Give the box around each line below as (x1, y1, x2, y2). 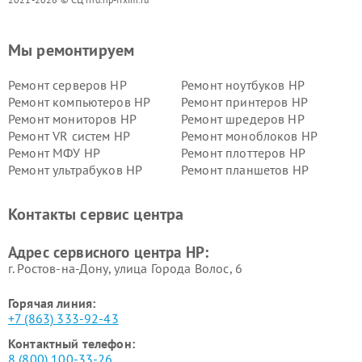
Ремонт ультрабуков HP (8, 162, 143, 178)
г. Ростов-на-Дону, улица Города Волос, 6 (8, 260, 242, 276)
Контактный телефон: (8, 335, 135, 351)
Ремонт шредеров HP (181, 111, 305, 127)
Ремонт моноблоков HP (181, 128, 318, 144)
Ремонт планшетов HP (181, 162, 309, 178)
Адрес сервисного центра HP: (8, 242, 209, 262)
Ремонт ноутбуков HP (181, 77, 305, 93)
